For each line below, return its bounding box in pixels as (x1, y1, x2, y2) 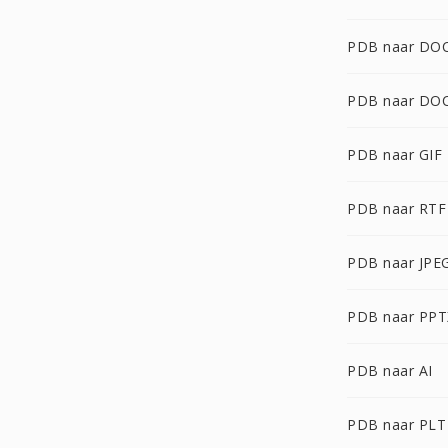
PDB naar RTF (347, 199, 446, 218)
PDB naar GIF (347, 145, 442, 164)
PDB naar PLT (347, 415, 446, 434)
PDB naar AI (347, 361, 433, 380)
